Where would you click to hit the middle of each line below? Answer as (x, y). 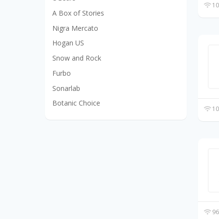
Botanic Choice (76, 103)
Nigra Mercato (75, 28)
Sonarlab (66, 88)
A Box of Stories (78, 13)
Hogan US (68, 43)
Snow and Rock (77, 58)
